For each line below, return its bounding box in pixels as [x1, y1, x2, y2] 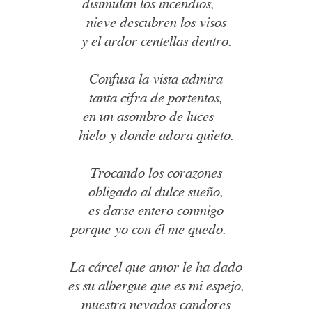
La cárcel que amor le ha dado [70, 258, 242, 275]
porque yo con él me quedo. [70, 221, 226, 237]
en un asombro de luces [83, 108, 214, 125]
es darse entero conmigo [88, 202, 224, 219]
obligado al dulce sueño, [88, 183, 224, 200]
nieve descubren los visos [86, 14, 226, 31]
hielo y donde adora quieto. [78, 127, 234, 143]
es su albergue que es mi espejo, [68, 277, 244, 294]
